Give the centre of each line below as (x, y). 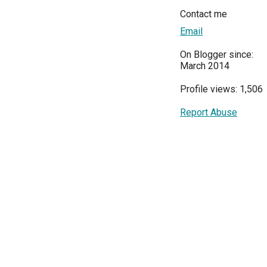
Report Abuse (209, 112)
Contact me (204, 14)
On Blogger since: (217, 54)
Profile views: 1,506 (221, 89)
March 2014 (205, 66)
